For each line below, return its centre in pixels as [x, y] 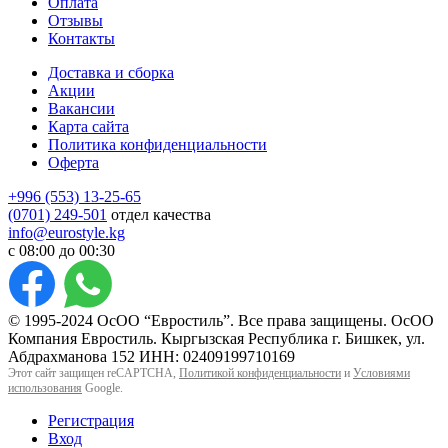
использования [45, 388]
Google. [102, 388]
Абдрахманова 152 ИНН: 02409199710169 [151, 357]
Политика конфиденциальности [157, 145]
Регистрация [91, 421]
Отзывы [75, 21]
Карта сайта [88, 127]
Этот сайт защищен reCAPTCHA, [93, 373]
